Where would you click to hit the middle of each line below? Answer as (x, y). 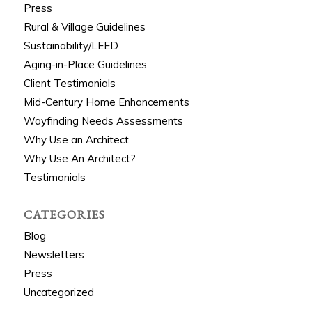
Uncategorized (58, 292)
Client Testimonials (69, 83)
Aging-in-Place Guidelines (85, 64)
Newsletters (54, 255)
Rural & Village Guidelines (84, 27)
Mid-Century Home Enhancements (106, 102)
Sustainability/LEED (71, 46)
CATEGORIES (64, 214)
